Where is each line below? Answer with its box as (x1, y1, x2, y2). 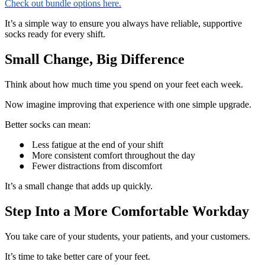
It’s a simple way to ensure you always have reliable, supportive (5, 18, 242, 29)
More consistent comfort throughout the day (32, 150, 195, 161)
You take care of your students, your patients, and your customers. (5, 231, 250, 241)
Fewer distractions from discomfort (32, 161, 162, 172)
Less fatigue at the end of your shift (32, 140, 163, 150)
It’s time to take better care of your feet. (5, 251, 150, 261)
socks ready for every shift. (5, 29, 105, 40)
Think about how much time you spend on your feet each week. (5, 79, 243, 90)
